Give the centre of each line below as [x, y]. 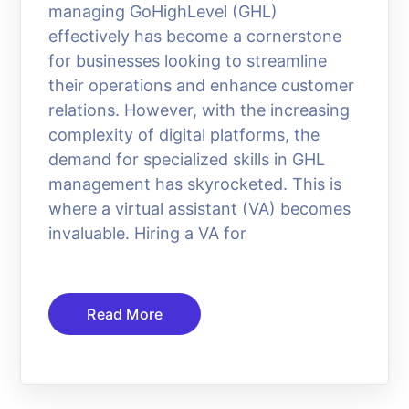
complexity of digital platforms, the [184, 134]
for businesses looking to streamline [188, 60]
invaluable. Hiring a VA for [148, 233]
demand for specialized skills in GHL [187, 159]
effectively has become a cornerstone [195, 36]
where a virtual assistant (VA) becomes [200, 208]
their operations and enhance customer [202, 85]
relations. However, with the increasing [199, 110]
